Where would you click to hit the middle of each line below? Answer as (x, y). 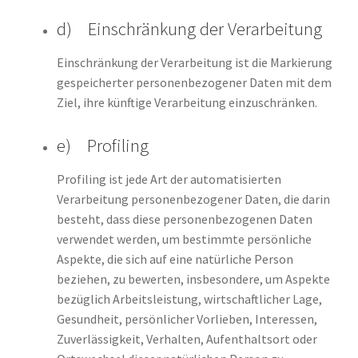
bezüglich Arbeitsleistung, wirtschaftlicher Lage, (189, 299)
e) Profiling (102, 145)
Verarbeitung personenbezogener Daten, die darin (193, 199)
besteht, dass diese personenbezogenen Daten (184, 219)
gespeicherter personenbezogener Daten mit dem (194, 83)
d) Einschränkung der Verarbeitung (189, 28)
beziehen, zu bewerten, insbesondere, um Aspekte (193, 279)
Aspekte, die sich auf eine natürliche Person (175, 259)
